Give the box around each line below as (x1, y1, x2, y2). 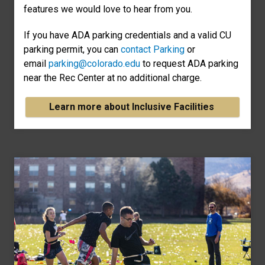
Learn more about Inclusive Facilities (49, 101, 216, 112)
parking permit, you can (24, 43, 121, 55)
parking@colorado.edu (49, 57, 143, 69)
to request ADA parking (143, 57, 238, 69)
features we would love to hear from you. (24, 3, 192, 15)
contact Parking (121, 43, 185, 55)
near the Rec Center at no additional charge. (24, 72, 202, 83)
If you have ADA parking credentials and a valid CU (24, 29, 231, 41)
